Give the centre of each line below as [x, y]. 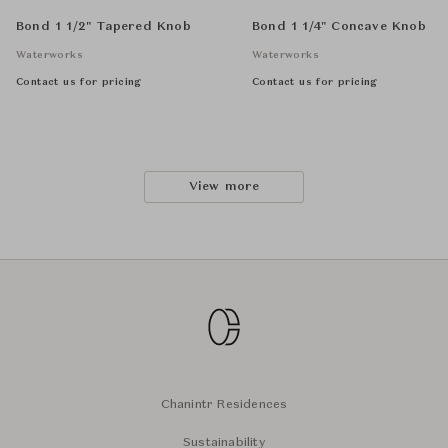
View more [224, 187]
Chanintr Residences [224, 405]
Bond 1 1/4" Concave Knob [339, 27]
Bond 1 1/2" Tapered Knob [103, 27]
